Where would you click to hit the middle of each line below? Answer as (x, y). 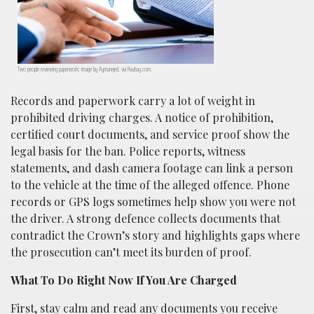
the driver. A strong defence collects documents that (145, 218)
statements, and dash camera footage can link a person (152, 168)
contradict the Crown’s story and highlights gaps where (155, 235)
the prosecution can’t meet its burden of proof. (131, 252)
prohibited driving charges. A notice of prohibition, (142, 117)
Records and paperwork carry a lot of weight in (133, 100)
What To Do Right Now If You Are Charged (124, 280)
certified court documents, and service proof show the (150, 134)
